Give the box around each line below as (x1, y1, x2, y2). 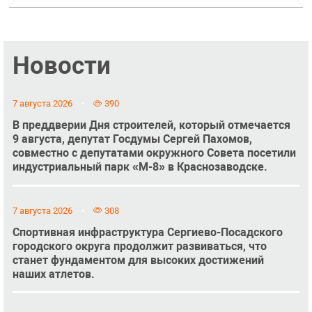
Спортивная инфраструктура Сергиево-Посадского (12, 225, 283, 239)
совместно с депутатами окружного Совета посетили (12, 146, 296, 160)
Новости (12, 50, 111, 80)
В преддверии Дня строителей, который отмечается (12, 118, 290, 132)
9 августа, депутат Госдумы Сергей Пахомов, (12, 132, 252, 146)
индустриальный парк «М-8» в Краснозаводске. (12, 160, 267, 174)
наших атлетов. (12, 267, 95, 281)
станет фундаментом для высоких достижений (12, 253, 264, 267)
